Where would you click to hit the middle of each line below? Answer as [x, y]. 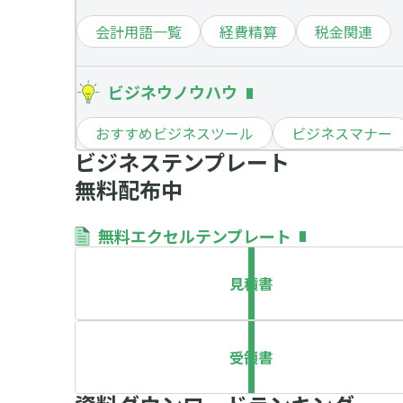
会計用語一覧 [139, 31]
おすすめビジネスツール [175, 133]
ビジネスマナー [342, 133]
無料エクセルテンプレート [195, 236]
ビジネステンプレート [182, 161]
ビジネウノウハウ [173, 92]
